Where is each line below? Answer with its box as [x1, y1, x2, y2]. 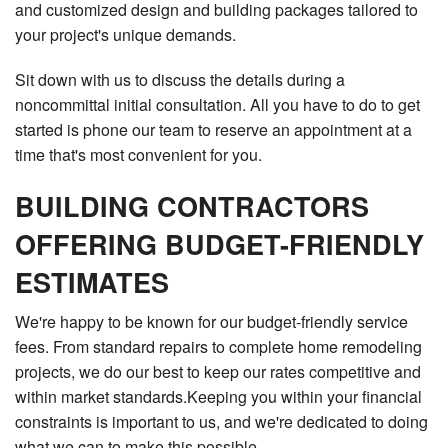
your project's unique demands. [15, 23, 236, 47]
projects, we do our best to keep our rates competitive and [15, 360, 421, 384]
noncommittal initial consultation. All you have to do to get [15, 93, 420, 117]
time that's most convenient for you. [15, 143, 262, 167]
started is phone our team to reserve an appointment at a [15, 118, 412, 142]
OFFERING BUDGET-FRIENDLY [15, 225, 424, 264]
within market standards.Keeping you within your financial [15, 385, 422, 409]
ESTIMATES [15, 263, 169, 302]
